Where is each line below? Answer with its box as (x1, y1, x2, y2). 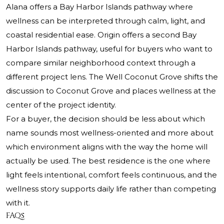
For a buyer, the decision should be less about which (6, 114, 205, 124)
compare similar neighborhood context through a (6, 58, 195, 68)
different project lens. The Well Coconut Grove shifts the (6, 72, 218, 82)
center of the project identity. (6, 100, 116, 110)
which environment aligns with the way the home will (6, 142, 207, 152)
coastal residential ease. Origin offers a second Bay (6, 30, 196, 40)
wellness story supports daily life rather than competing (6, 184, 216, 194)
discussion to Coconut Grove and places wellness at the (6, 86, 216, 96)
